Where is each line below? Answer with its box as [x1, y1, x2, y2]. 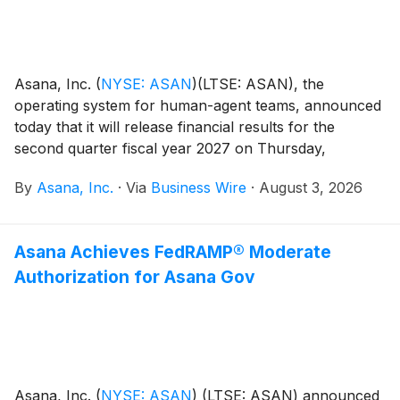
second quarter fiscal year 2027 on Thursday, [14, 138, 326, 157]
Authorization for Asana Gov [14, 265, 255, 287]
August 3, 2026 [259, 178, 362, 196]
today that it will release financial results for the [14, 117, 335, 136]
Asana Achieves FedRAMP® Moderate [14, 240, 331, 262]
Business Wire [151, 178, 246, 196]
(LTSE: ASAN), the [197, 74, 324, 93]
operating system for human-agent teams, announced [14, 96, 381, 114]
